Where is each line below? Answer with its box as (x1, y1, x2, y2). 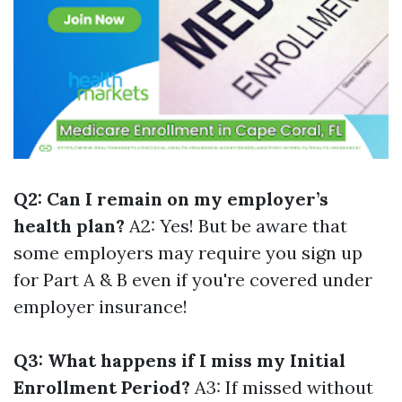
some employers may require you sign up (13, 241, 363, 264)
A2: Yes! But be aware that (125, 214, 347, 237)
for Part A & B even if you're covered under (13, 268, 372, 291)
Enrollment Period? (13, 376, 190, 398)
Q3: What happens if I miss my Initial (13, 349, 345, 371)
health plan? (13, 214, 125, 237)
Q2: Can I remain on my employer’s (13, 188, 328, 210)
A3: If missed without (190, 376, 373, 398)
